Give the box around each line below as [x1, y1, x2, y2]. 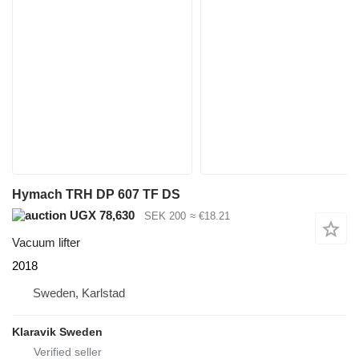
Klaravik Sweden [12, 325, 103, 339]
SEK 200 [144, 209, 186, 222]
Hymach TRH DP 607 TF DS [12, 187, 180, 201]
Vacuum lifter [12, 236, 80, 250]
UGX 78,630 [67, 208, 135, 222]
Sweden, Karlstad [33, 286, 125, 301]
